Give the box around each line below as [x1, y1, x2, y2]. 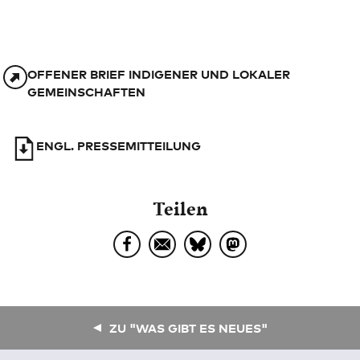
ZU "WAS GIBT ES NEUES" [108, 321, 268, 335]
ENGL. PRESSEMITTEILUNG [36, 138, 201, 153]
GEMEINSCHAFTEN [27, 84, 145, 99]
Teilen [152, 194, 208, 222]
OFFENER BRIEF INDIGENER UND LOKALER [27, 67, 290, 81]
